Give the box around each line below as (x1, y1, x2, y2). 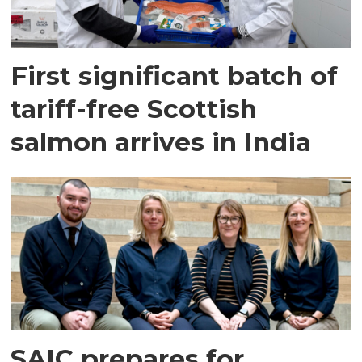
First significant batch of (11, 60, 339, 92)
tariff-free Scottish (11, 93, 258, 125)
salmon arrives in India (11, 126, 312, 158)
